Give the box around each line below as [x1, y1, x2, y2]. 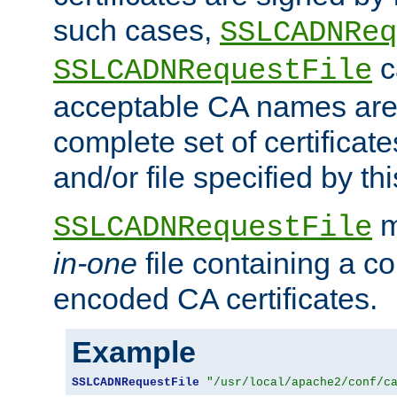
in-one [53, 245, 137, 280]
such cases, [53, 12, 220, 47]
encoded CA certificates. [53, 281, 378, 315]
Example [72, 334, 196, 369]
